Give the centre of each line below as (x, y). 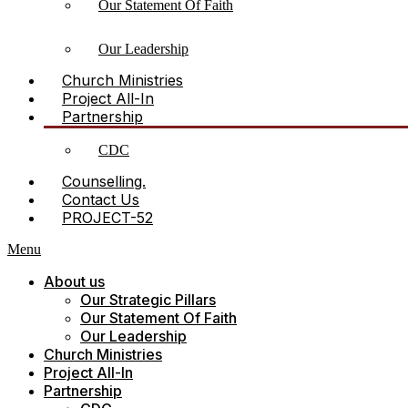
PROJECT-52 (107, 218)
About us (74, 281)
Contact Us (101, 199)
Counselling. (104, 181)
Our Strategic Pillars (148, 300)
